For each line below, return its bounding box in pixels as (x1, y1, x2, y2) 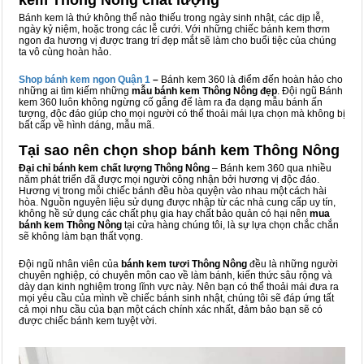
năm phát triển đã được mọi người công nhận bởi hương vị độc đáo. (19, 174, 319, 185)
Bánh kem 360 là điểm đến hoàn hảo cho (161, 74, 343, 85)
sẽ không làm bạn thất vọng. (19, 231, 143, 242)
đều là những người (247, 258, 338, 270)
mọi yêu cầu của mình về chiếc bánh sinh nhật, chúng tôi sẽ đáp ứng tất (19, 292, 334, 304)
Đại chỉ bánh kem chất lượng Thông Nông (19, 162, 210, 174)
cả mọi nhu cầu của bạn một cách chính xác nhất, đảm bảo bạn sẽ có (19, 304, 323, 315)
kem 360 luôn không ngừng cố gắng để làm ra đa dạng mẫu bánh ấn (19, 97, 323, 108)
